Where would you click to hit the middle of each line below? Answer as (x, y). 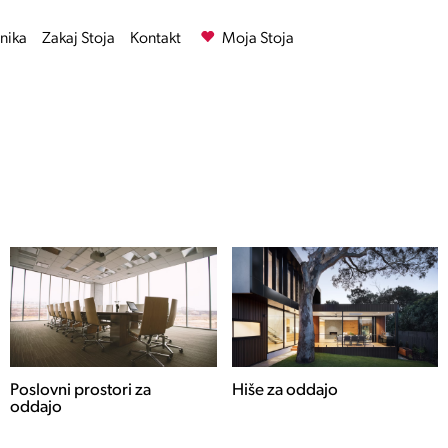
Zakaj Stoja (78, 39)
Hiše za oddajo (95, 390)
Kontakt (155, 39)
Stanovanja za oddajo (340, 390)
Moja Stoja (256, 39)
